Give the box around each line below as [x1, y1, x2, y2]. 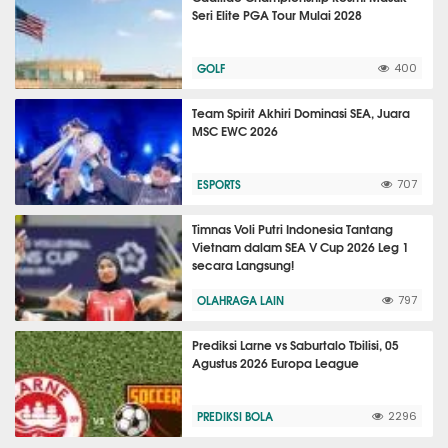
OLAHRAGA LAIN [197, 291, 285, 309]
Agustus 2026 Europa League [192, 353, 360, 372]
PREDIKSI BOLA [197, 407, 274, 425]
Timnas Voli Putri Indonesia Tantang [192, 219, 394, 238]
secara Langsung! [192, 255, 295, 274]
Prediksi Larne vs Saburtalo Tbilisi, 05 [192, 335, 400, 354]
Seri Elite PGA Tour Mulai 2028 [192, 5, 363, 24]
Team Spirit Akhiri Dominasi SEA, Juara [192, 103, 411, 122]
